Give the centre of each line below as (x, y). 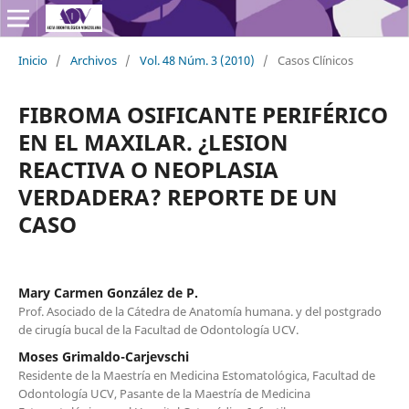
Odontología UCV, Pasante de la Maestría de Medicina (164, 393)
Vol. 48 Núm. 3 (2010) (197, 60)
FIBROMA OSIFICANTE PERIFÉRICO (203, 114)
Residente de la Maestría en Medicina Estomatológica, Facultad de (196, 375)
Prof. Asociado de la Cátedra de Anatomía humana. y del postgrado (199, 311)
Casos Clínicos (315, 60)
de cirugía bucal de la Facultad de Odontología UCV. (158, 329)
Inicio (32, 60)
